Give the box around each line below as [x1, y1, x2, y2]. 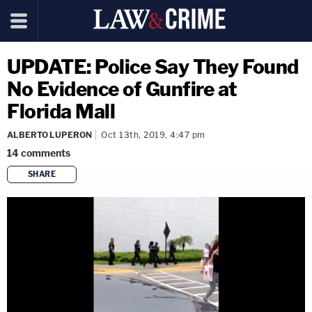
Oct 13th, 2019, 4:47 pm [101, 130, 205, 140]
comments [21, 147, 70, 159]
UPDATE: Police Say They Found [7, 55, 299, 79]
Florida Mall [7, 100, 115, 123]
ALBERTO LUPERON [7, 130, 92, 140]
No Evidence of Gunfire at [7, 77, 237, 101]
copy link [166, 191, 201, 203]
